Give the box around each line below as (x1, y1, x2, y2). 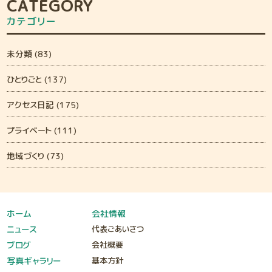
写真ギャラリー (7, 255, 61, 267)
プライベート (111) (7, 124, 77, 136)
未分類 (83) (7, 47, 52, 59)
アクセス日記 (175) (7, 98, 80, 110)
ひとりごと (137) (7, 73, 67, 85)
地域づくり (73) (7, 149, 64, 161)
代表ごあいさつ (92, 223, 144, 234)
